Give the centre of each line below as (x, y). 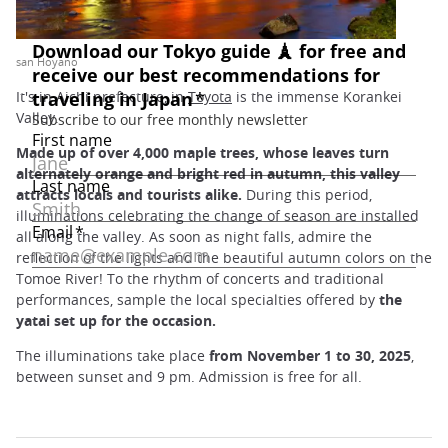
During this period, (307, 195)
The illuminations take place (112, 356)
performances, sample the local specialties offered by (195, 300)
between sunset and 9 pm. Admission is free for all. (189, 377)
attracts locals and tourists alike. (129, 195)
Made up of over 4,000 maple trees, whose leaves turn (202, 153)
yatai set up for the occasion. (116, 321)
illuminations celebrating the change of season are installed (217, 216)
